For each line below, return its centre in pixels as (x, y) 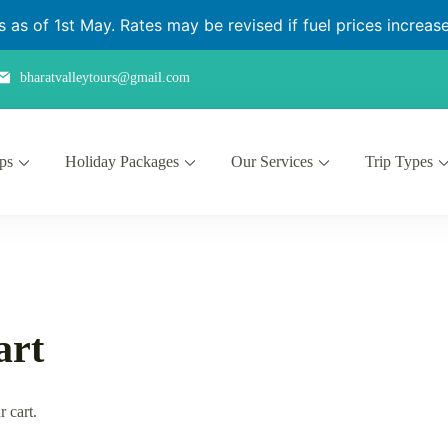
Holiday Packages (122, 162)
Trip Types (399, 162)
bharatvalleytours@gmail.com (104, 77)
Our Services (272, 162)
